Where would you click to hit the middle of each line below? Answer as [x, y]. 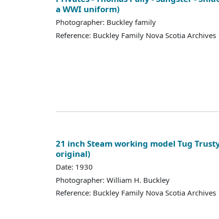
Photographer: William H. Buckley [113, 180]
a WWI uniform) [88, 9]
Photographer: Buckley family [106, 22]
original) [73, 153]
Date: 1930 [74, 167]
